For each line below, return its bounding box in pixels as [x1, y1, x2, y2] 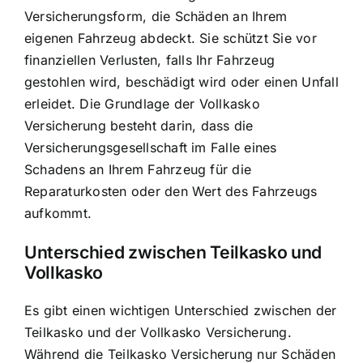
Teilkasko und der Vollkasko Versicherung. [24, 323, 292, 340]
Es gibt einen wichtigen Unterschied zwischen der [24, 301, 337, 318]
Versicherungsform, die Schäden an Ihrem [24, 8, 288, 25]
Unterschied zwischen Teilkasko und [24, 241, 322, 263]
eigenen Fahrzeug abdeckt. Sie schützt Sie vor [24, 30, 317, 47]
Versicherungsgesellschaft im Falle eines [24, 139, 277, 156]
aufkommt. [24, 205, 92, 222]
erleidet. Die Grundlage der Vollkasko [24, 96, 260, 113]
